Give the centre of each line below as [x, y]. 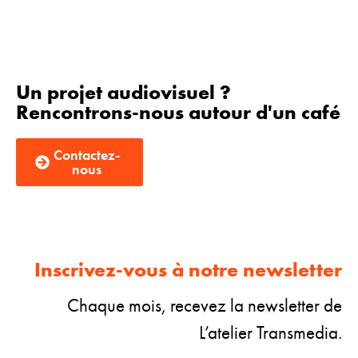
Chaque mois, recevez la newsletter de [205, 306]
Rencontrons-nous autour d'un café [178, 113]
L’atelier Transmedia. [270, 333]
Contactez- [86, 155]
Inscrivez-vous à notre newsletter [188, 270]
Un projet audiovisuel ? [123, 93]
